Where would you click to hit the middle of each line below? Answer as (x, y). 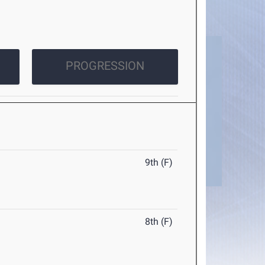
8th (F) (159, 222)
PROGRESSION (105, 66)
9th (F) (159, 163)
